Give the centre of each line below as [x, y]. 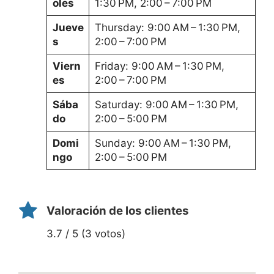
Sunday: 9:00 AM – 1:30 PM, [163, 143]
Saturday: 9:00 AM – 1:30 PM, [166, 105]
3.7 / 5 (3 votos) [86, 233]
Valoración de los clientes [118, 211]
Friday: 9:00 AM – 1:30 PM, [159, 66]
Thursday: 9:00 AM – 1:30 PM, [167, 28]
